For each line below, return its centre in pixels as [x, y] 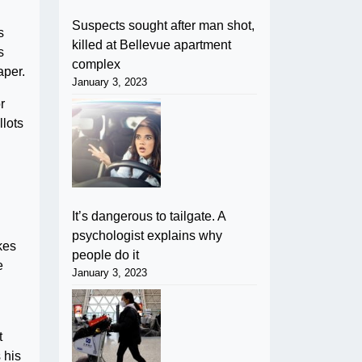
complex [96, 64]
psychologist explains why [147, 235]
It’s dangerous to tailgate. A [149, 216]
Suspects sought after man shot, [163, 25]
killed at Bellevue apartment [152, 44]
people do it [105, 255]
